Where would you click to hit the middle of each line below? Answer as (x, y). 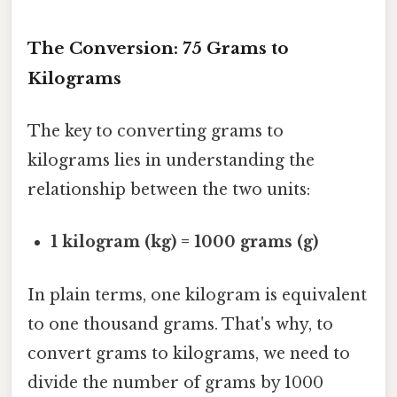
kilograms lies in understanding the (171, 161)
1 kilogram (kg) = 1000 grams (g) (185, 242)
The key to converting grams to (156, 132)
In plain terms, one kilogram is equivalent (197, 295)
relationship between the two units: (169, 190)
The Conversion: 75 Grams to (158, 48)
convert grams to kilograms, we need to (189, 353)
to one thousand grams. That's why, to (180, 324)
